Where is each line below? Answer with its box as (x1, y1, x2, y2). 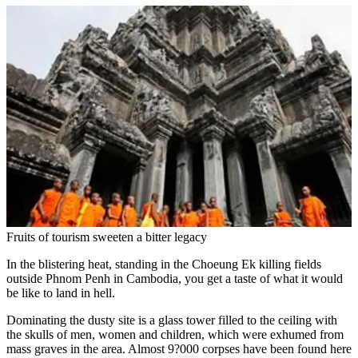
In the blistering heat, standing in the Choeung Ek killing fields (6, 257, 321, 271)
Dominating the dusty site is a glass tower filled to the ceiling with (6, 312, 337, 327)
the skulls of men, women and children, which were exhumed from (6, 327, 344, 341)
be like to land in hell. (6, 285, 115, 300)
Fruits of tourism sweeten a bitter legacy (6, 229, 207, 244)
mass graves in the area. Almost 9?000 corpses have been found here (6, 341, 352, 356)
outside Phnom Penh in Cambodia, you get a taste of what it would (6, 271, 343, 285)
